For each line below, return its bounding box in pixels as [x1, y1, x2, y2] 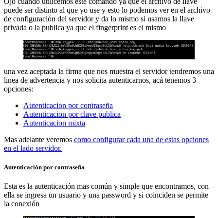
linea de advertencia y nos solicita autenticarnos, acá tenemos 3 [4, 76, 196, 85]
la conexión [4, 200, 39, 208]
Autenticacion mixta [23, 119, 85, 127]
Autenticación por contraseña [4, 163, 85, 171]
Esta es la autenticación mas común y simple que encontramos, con [4, 182, 209, 191]
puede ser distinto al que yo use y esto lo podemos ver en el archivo [4, 5, 210, 14]
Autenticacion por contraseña [23, 101, 113, 110]
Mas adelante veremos [4, 135, 74, 144]
